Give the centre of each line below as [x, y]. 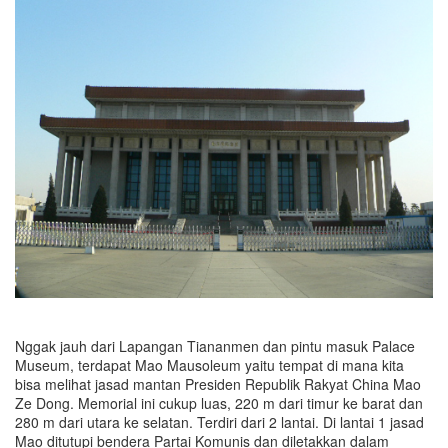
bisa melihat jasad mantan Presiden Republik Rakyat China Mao [218, 384]
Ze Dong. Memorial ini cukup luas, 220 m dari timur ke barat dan [219, 403]
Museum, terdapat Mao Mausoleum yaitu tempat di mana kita [209, 365]
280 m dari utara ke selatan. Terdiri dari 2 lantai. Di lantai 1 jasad [219, 422]
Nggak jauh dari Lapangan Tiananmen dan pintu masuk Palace [215, 346]
